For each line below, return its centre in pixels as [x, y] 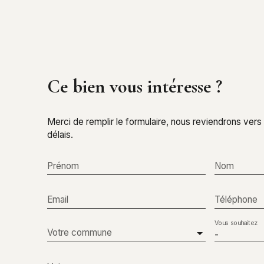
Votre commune [80, 233]
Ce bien [76, 86]
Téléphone [236, 199]
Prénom [63, 166]
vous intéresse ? [166, 86]
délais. [60, 134]
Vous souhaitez [236, 223]
